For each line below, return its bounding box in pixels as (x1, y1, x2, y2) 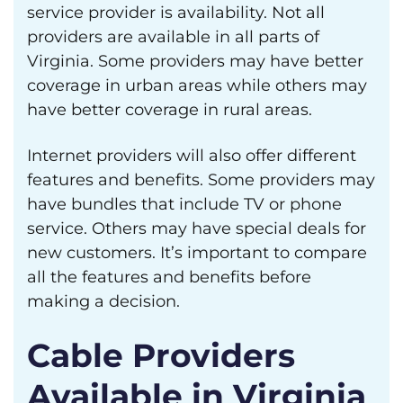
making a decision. (27, 291, 180, 311)
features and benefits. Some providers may (27, 170, 375, 190)
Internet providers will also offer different (27, 146, 356, 166)
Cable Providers (27, 336, 295, 375)
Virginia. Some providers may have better (27, 51, 363, 71)
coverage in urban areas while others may (27, 76, 367, 95)
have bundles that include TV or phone (27, 194, 342, 214)
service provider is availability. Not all (27, 3, 325, 22)
